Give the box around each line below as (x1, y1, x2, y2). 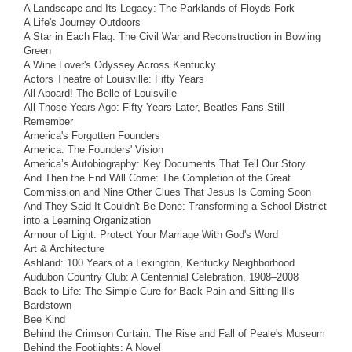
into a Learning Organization (24, 214, 151, 226)
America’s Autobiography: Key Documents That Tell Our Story (24, 157, 306, 170)
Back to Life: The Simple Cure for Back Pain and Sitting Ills (24, 284, 295, 297)
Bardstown (24, 299, 71, 311)
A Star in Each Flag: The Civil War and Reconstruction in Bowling (24, 30, 321, 42)
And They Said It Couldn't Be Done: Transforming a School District (24, 200, 327, 212)
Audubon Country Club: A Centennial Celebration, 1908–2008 (24, 270, 299, 283)
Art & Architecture (24, 242, 104, 255)
